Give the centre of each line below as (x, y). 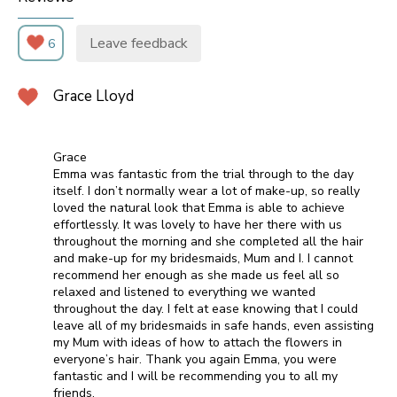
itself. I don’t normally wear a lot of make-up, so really (206, 191)
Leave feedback (139, 44)
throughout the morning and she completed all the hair (208, 242)
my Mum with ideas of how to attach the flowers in (198, 343)
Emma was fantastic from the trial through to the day (203, 175)
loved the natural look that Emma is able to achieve (199, 208)
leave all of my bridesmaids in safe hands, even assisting (214, 326)
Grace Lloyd (93, 97)
